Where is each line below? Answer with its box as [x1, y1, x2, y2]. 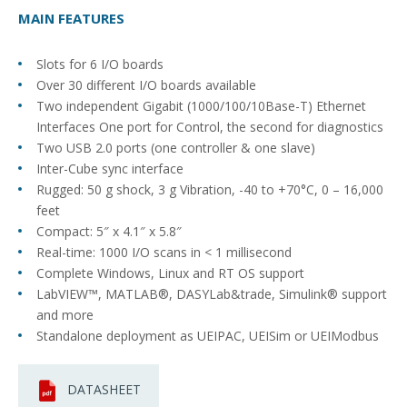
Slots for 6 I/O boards [36, 55, 164, 73]
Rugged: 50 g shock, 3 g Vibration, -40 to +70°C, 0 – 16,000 [36, 181, 383, 198]
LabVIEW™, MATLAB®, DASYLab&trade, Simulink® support [36, 285, 387, 303]
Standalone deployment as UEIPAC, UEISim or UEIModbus [36, 327, 379, 344]
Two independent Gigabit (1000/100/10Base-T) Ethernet [36, 97, 366, 114]
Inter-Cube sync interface [36, 160, 184, 177]
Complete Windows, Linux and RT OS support [36, 264, 304, 282]
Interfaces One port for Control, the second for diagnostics [36, 118, 383, 135]
